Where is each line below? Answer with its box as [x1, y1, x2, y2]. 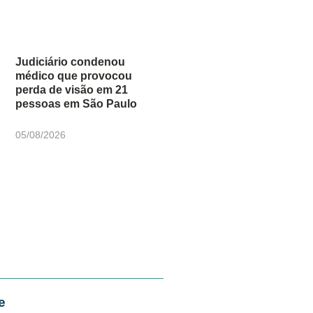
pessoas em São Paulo [15, 97, 138, 110]
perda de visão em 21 [15, 83, 129, 96]
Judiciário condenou [15, 55, 126, 68]
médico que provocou [15, 69, 133, 82]
